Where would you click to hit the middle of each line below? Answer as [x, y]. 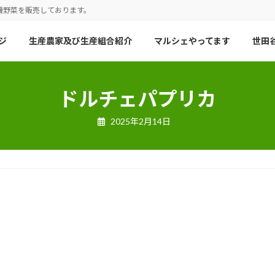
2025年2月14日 [140, 121]
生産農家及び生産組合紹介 [80, 41]
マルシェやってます [192, 41]
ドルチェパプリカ [137, 98]
